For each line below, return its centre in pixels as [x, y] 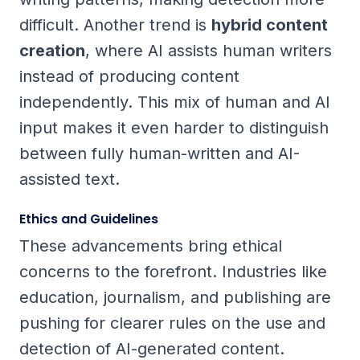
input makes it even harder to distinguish [174, 128]
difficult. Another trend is [115, 25]
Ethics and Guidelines [89, 219]
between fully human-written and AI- [160, 154]
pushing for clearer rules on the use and [172, 323]
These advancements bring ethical [151, 246]
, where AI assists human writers [209, 51]
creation [52, 51]
